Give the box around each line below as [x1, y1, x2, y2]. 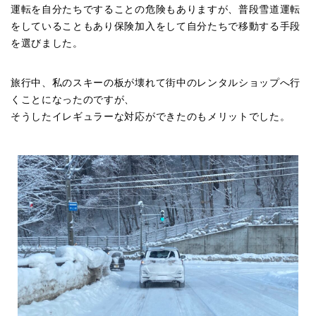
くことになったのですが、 [11, 94, 135, 105]
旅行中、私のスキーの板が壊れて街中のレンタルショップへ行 [11, 77, 301, 88]
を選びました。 [11, 37, 83, 49]
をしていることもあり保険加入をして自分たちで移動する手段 [11, 20, 301, 32]
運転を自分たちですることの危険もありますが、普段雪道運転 [11, 4, 301, 15]
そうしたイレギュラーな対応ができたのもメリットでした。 [11, 111, 291, 122]
